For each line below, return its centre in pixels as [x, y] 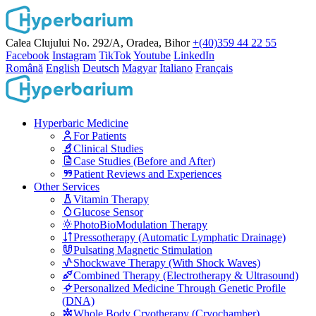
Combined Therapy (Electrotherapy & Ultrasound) [186, 275]
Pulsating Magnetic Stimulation [143, 250]
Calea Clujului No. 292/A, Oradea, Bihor [98, 43]
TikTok [115, 55]
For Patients [100, 136]
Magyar [139, 68]
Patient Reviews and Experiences [147, 174]
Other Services [67, 187]
